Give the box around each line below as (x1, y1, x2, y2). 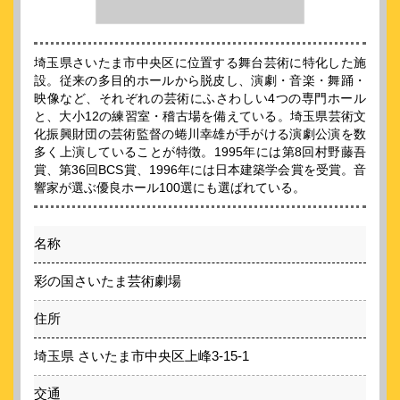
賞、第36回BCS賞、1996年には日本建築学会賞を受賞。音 (34, 162, 366, 177)
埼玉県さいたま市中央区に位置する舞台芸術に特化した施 (34, 55, 366, 70)
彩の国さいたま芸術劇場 (34, 273, 181, 288)
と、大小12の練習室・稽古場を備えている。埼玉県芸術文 (34, 109, 366, 123)
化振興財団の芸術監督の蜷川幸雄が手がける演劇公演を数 (34, 127, 366, 141)
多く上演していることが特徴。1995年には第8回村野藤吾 (34, 145, 366, 159)
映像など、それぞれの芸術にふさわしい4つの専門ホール (34, 91, 366, 105)
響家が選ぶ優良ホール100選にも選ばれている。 (34, 180, 305, 195)
